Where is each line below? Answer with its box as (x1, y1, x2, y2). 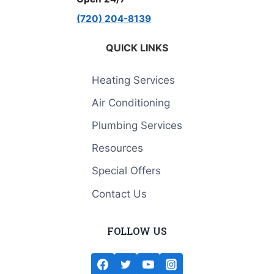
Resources (92, 142, 143, 155)
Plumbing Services (92, 119, 182, 131)
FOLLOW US (107, 224, 167, 237)
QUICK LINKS (106, 42, 168, 54)
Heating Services (92, 73, 175, 86)
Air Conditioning (92, 96, 170, 109)
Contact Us (92, 187, 147, 200)
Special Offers (92, 165, 161, 177)
